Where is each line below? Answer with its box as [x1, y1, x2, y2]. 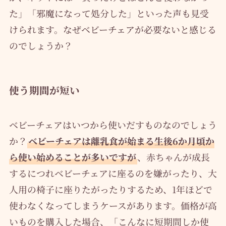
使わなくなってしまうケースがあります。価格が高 [9, 199, 217, 212]
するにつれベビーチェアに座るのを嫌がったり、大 [9, 166, 217, 180]
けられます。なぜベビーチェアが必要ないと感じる [9, 22, 216, 36]
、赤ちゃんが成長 [137, 150, 210, 164]
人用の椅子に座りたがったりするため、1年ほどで [9, 183, 212, 196]
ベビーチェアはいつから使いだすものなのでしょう [9, 118, 217, 132]
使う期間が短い [9, 82, 80, 97]
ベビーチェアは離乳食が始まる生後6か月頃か [28, 134, 214, 148]
